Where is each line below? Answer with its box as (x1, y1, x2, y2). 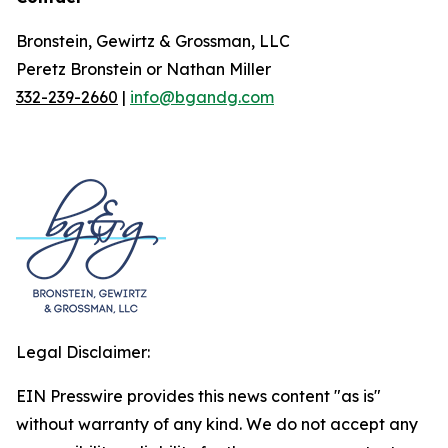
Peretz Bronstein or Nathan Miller (16, 59, 271, 79)
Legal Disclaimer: (16, 342, 150, 362)
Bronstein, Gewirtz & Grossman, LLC (16, 31, 290, 51)
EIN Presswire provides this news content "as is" (16, 386, 381, 406)
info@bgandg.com (130, 87, 274, 107)
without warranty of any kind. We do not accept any (16, 414, 418, 434)
